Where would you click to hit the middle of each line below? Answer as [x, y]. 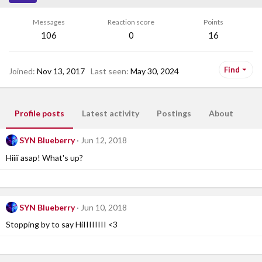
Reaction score [131, 22]
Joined [21, 71]
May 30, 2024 [155, 71]
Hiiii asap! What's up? [44, 157]
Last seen [108, 71]
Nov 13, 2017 [61, 71]
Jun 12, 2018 [104, 140]
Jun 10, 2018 [104, 207]
